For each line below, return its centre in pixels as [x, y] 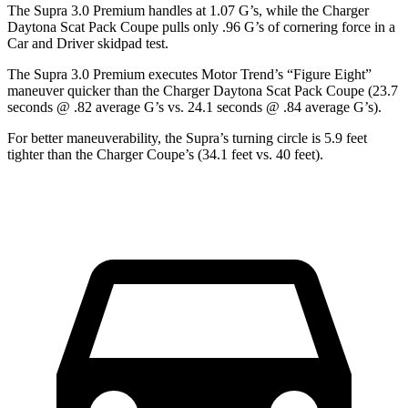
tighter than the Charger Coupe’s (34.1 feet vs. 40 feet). [165, 154]
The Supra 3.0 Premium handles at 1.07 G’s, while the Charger [188, 10]
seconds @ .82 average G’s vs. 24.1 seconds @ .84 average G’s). [194, 107]
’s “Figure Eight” [323, 74]
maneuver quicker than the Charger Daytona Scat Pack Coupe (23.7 [203, 90]
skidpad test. [131, 43]
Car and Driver [51, 43]
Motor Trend [238, 74]
